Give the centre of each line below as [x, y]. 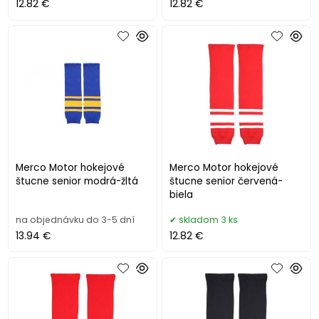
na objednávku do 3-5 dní [75, 220]
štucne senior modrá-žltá [77, 182]
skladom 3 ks [209, 220]
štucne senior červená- [226, 182]
